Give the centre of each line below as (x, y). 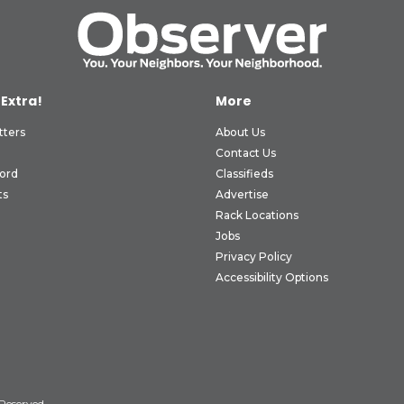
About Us (240, 133)
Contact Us (246, 153)
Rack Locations (257, 216)
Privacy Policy (254, 257)
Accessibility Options (272, 278)
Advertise (242, 195)
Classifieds (244, 174)
